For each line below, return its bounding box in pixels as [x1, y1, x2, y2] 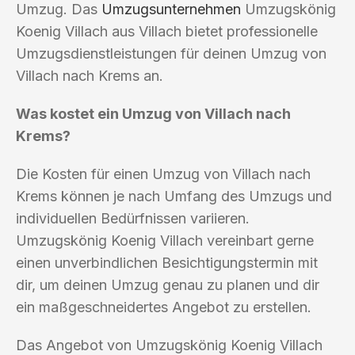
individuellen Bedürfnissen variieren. [16, 209, 250, 227]
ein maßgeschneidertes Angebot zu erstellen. [16, 298, 311, 315]
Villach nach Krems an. [16, 67, 163, 84]
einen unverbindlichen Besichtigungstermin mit [16, 254, 318, 271]
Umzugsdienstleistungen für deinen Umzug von [16, 44, 326, 62]
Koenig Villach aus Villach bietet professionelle [16, 22, 318, 40]
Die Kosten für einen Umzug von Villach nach [16, 165, 311, 182]
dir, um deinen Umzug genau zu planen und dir [16, 276, 319, 293]
